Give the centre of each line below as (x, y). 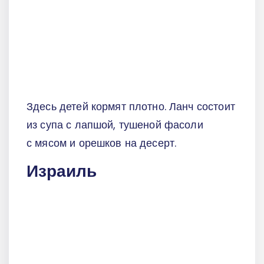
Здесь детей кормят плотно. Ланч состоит (131, 107)
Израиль (62, 171)
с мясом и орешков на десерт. (102, 143)
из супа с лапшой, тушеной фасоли (115, 125)
